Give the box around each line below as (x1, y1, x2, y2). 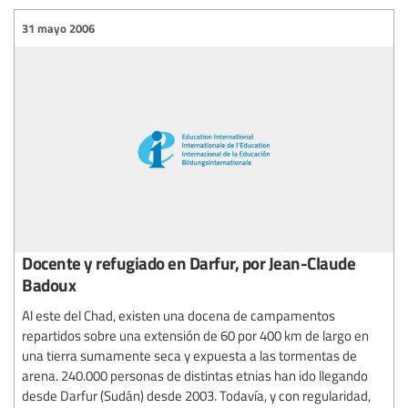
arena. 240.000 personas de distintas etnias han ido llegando (22, 365, 368, 384)
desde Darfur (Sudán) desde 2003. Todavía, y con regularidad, (22, 385, 371, 404)
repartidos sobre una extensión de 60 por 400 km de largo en (22, 325, 369, 344)
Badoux (22, 271, 76, 297)
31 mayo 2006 (22, 19, 95, 36)
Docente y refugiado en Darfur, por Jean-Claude (22, 250, 355, 275)
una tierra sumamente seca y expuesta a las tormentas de (22, 345, 357, 364)
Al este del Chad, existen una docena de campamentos (22, 305, 335, 324)
